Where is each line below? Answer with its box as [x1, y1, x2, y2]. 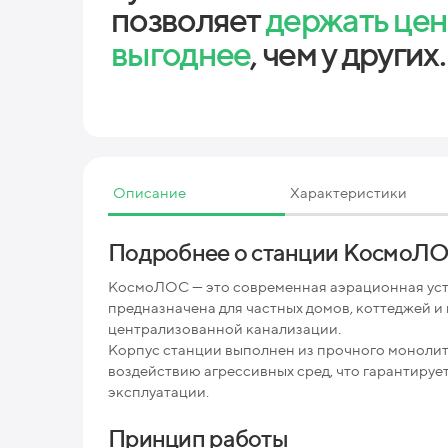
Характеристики [290, 183, 408, 201]
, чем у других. [250, 32, 445, 73]
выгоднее [111, 32, 251, 73]
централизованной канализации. [108, 319, 341, 337]
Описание [113, 183, 186, 201]
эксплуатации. [108, 382, 209, 400]
